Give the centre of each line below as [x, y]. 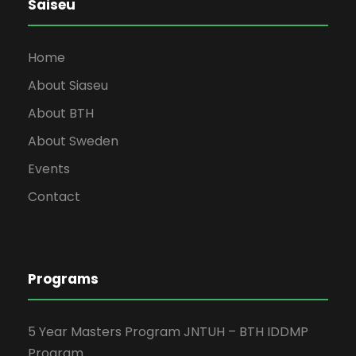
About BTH [61, 113]
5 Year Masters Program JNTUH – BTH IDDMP [168, 331]
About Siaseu [68, 85]
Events [49, 168]
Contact [54, 196]
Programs [63, 279]
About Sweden [73, 141]
